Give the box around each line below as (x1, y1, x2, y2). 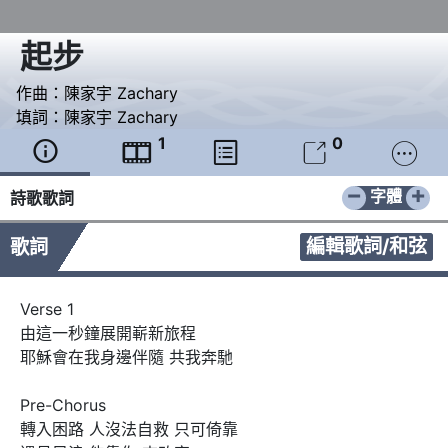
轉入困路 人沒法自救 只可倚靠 (20, 419, 238, 440)
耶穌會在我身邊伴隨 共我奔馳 (20, 347, 233, 368)
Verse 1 (20, 299, 74, 320)
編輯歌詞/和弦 (306, 234, 427, 259)
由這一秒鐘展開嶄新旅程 (20, 323, 196, 344)
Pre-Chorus (20, 395, 106, 416)
